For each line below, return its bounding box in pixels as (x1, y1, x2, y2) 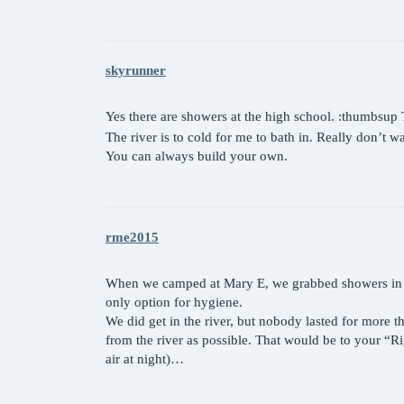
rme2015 (106, 229, 159, 244)
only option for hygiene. (106, 294, 243, 309)
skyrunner (106, 63, 166, 78)
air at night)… (106, 351, 184, 366)
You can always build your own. (106, 149, 288, 164)
